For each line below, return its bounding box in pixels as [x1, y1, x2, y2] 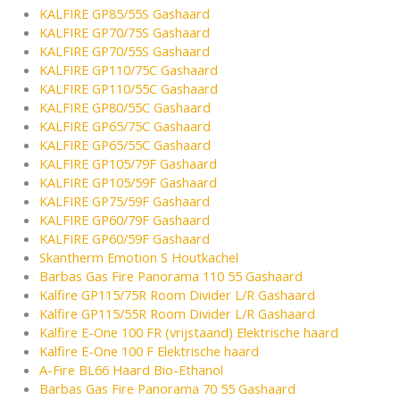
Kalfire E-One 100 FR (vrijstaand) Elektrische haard [38, 323, 338, 342]
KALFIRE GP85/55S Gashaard [38, 4, 210, 23]
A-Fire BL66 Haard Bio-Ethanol [38, 361, 223, 379]
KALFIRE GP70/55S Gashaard [38, 42, 210, 61]
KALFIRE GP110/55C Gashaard [38, 79, 218, 98]
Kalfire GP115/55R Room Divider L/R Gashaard [38, 304, 315, 323]
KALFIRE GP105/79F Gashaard [38, 154, 217, 173]
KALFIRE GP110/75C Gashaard [38, 61, 218, 79]
